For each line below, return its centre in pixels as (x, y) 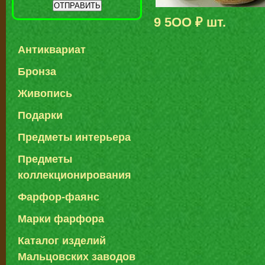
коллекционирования (75, 175)
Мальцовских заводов (77, 257)
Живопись (45, 94)
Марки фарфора (61, 219)
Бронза (37, 72)
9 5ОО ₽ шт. (190, 22)
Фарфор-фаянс (59, 197)
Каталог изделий (62, 241)
